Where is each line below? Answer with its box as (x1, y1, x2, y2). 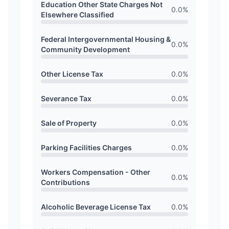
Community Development (41, 45, 130, 54)
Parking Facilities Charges (41, 143, 132, 152)
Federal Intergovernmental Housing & (41, 35, 171, 43)
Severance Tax (41, 94, 91, 103)
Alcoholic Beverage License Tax (41, 202, 151, 211)
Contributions (41, 178, 90, 187)
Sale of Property (41, 119, 97, 127)
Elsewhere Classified (41, 10, 114, 19)
